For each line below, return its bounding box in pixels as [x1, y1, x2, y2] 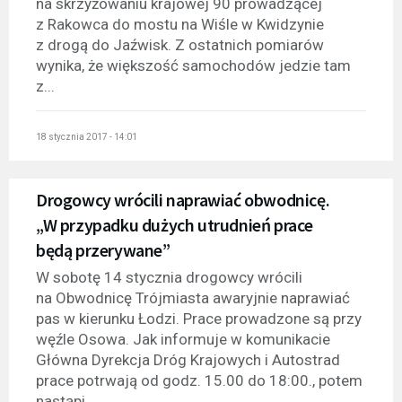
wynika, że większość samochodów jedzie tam [36, 56, 351, 74]
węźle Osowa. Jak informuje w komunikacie [36, 330, 330, 349]
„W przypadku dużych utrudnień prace [36, 214, 313, 237]
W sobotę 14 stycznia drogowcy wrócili [36, 268, 302, 287]
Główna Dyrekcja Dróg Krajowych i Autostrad [36, 351, 340, 370]
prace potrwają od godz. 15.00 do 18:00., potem [36, 371, 363, 390]
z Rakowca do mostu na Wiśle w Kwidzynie [36, 14, 324, 33]
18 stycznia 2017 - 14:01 [36, 132, 137, 143]
